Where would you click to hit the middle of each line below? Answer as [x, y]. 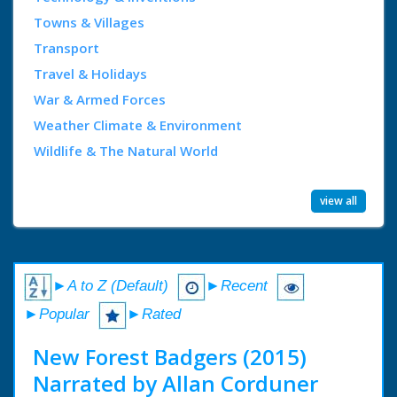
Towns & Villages [89, 22]
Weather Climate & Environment [138, 125]
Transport [66, 47]
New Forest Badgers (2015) [170, 356]
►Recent [239, 286]
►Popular [57, 315]
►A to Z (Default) [110, 286]
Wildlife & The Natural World [126, 150]
